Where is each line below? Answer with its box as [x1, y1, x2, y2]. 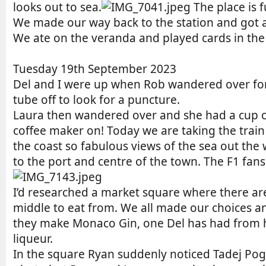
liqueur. [13, 230, 53, 246]
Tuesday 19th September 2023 [13, 61, 176, 77]
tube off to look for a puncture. [13, 91, 180, 107]
